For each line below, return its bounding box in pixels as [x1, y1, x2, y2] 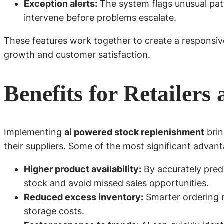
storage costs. [24, 206, 84, 217]
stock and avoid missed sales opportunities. [24, 178, 209, 189]
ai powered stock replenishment [64, 127, 204, 138]
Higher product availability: [24, 164, 141, 175]
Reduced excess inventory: [24, 192, 143, 203]
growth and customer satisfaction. [4, 49, 150, 60]
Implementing [4, 127, 64, 138]
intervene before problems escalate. [24, 12, 176, 23]
